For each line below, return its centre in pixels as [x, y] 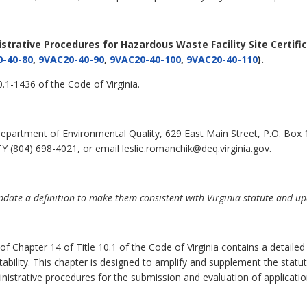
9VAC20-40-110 [222, 59]
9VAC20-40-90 [71, 59]
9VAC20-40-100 [145, 59]
